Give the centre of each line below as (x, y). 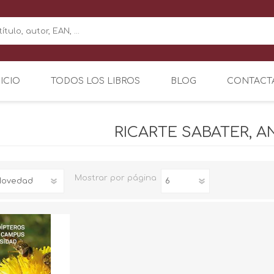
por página (133, 178)
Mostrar (91, 178)
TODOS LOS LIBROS (95, 81)
